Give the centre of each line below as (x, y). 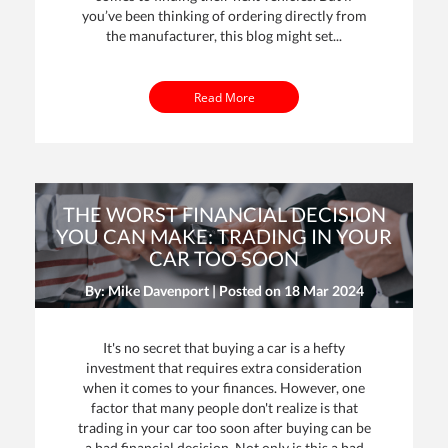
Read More (224, 97)
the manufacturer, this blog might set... (224, 36)
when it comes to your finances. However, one (224, 388)
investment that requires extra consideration (224, 368)
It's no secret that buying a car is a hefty (224, 348)
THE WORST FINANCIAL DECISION (224, 214)
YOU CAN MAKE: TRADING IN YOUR (224, 236)
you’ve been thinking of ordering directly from (224, 16)
